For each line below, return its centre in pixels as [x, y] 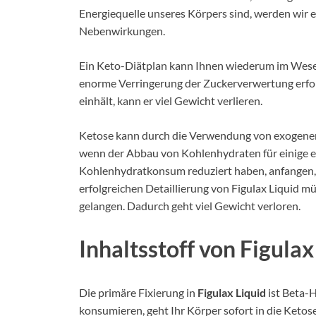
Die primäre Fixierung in [138, 293]
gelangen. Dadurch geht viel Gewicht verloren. [190, 205]
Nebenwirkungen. [122, 30]
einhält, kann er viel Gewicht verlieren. [171, 100]
